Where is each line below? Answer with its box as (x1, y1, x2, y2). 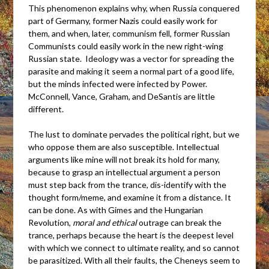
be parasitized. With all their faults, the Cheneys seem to (28, 255, 241, 265)
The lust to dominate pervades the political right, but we (28, 128, 240, 139)
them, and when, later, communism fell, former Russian (28, 28, 231, 38)
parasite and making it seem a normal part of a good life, (28, 65, 235, 76)
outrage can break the (137, 217, 222, 228)
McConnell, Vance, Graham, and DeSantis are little (28, 91, 216, 101)
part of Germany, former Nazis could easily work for (28, 15, 218, 26)
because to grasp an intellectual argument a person (28, 166, 221, 177)
